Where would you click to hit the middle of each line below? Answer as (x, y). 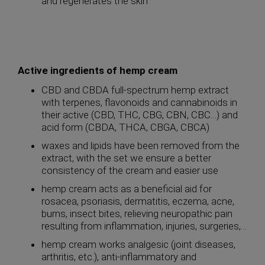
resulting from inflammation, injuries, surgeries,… (144, 226)
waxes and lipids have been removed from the (140, 146)
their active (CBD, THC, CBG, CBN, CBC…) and (140, 115)
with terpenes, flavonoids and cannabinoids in (139, 102)
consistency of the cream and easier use (130, 170)
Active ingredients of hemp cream (98, 70)
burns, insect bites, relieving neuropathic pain (137, 214)
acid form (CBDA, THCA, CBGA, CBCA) (125, 127)
